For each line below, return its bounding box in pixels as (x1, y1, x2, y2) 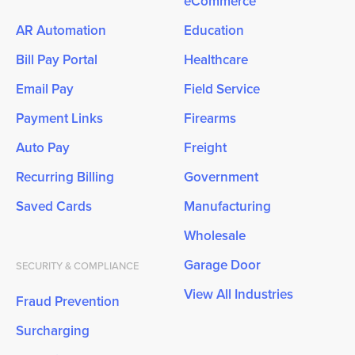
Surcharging (15, 321, 90, 341)
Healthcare (184, 50, 249, 70)
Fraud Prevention (15, 292, 120, 311)
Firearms (184, 109, 237, 128)
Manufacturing (184, 197, 272, 216)
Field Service (184, 79, 261, 99)
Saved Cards (15, 197, 92, 216)
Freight (184, 138, 227, 158)
